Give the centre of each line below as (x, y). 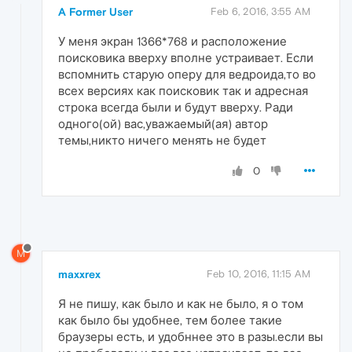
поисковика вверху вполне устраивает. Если (186, 58)
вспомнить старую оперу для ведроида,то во (187, 75)
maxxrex (79, 274)
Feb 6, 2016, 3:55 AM (260, 12)
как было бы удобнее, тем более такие (170, 320)
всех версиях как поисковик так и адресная (183, 91)
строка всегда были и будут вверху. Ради (176, 108)
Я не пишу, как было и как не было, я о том (181, 303)
